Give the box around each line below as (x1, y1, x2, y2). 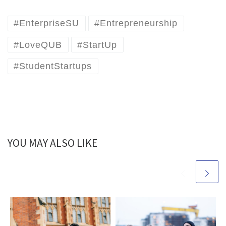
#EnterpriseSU (14, 18, 80, 29)
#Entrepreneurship (94, 18, 178, 29)
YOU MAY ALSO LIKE (8, 136, 97, 150)
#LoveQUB (14, 39, 63, 50)
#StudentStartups (14, 61, 92, 72)
